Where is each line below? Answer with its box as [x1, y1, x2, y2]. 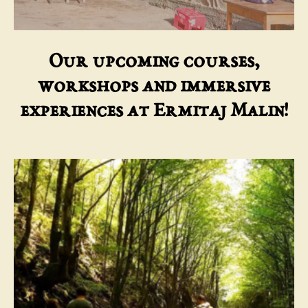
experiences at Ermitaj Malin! [20, 101, 288, 122]
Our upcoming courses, [48, 52, 260, 72]
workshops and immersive [38, 76, 270, 97]
